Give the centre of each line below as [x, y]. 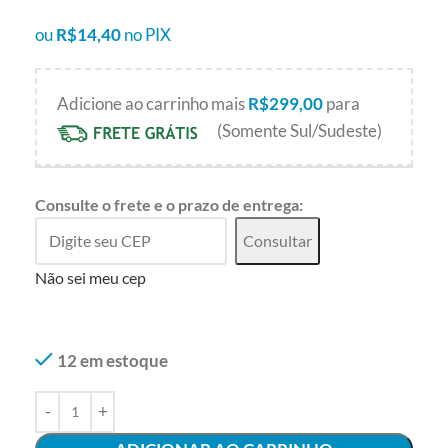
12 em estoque [112, 360]
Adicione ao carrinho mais [152, 104]
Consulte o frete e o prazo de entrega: [169, 204]
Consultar [277, 241]
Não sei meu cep [90, 277]
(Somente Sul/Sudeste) [298, 131]
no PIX [147, 35]
